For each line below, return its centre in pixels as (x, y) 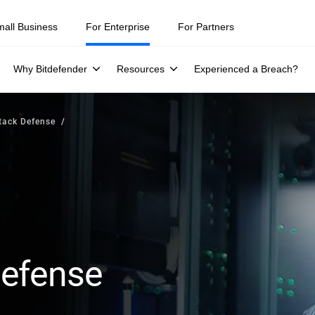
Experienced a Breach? (246, 69)
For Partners (206, 27)
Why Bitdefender (50, 69)
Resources (141, 69)
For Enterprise (118, 27)
